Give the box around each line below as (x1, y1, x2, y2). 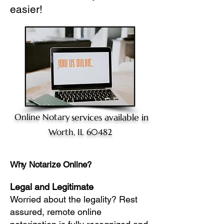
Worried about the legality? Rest (10, 194, 137, 204)
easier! (10, 3, 42, 15)
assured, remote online (10, 206, 101, 217)
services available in (71, 111, 148, 123)
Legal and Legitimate (10, 181, 93, 192)
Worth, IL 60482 (48, 126, 112, 137)
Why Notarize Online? (10, 159, 91, 169)
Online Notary (14, 111, 70, 122)
